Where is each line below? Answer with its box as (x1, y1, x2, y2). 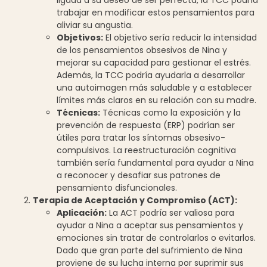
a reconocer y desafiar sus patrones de (57, 169, 221, 181)
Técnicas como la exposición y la (100, 106, 241, 119)
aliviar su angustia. (57, 18, 133, 31)
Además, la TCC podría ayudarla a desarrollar (57, 69, 245, 81)
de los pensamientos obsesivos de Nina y (57, 44, 227, 56)
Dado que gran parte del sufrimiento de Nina (57, 244, 243, 256)
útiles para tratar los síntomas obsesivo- (57, 131, 225, 144)
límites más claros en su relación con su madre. (57, 94, 256, 106)
